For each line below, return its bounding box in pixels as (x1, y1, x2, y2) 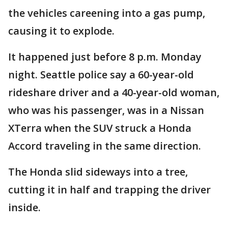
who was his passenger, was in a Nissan (8, 103, 204, 117)
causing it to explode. (8, 24, 115, 38)
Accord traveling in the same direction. (8, 139, 201, 153)
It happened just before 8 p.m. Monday (8, 50, 202, 64)
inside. (8, 201, 41, 214)
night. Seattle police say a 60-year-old (8, 68, 194, 81)
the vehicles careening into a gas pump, (8, 6, 205, 20)
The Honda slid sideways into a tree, (8, 165, 188, 179)
